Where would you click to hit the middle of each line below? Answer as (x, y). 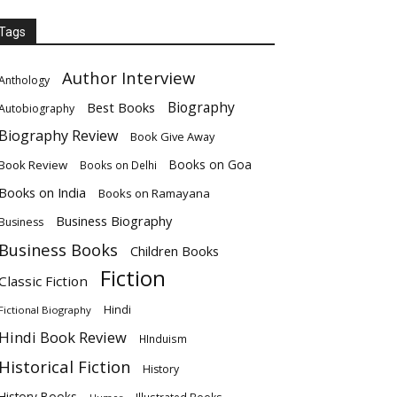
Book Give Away (172, 136)
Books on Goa (210, 164)
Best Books (121, 107)
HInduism (163, 339)
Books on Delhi (118, 165)
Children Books (175, 251)
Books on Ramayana (154, 193)
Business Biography (114, 221)
